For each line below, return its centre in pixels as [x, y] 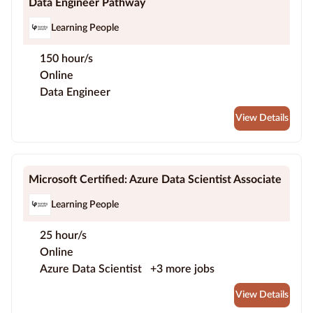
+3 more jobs [182, 269]
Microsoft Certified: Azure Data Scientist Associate [155, 180]
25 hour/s [63, 236]
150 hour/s [66, 59]
